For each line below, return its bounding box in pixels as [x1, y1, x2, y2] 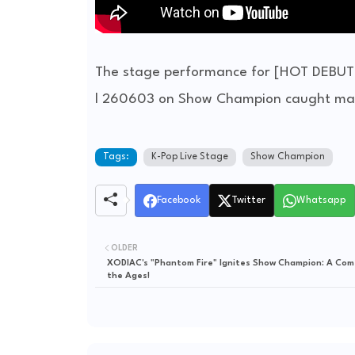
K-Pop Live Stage [151, 152, 228, 162]
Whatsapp [296, 195, 346, 206]
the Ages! [106, 272, 150, 281]
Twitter [231, 195, 265, 206]
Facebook [156, 195, 200, 206]
